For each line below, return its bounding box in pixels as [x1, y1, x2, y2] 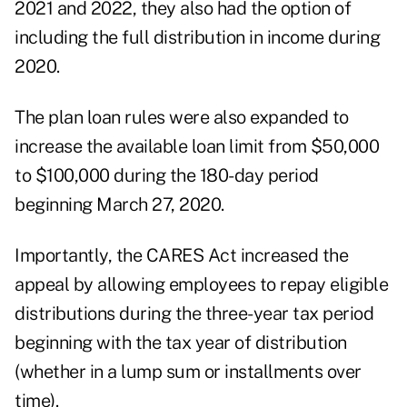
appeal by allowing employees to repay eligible [15, 273, 388, 296]
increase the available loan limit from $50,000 [15, 135, 379, 158]
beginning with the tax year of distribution [15, 332, 347, 354]
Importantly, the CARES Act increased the [15, 244, 348, 267]
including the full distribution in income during [15, 26, 380, 49]
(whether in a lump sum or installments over [15, 361, 362, 383]
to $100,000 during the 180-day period [15, 164, 319, 187]
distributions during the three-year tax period [15, 303, 373, 325]
